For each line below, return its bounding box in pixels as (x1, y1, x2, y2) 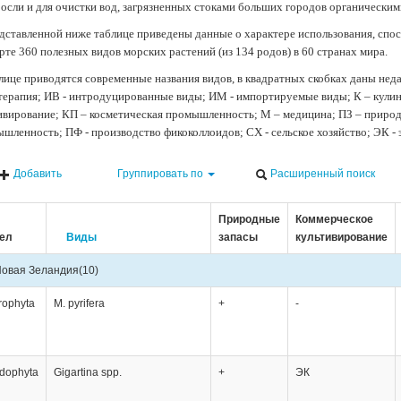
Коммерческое (294, 212, 373, 226)
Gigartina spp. (53, 365, 122, 379)
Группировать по (115, 166, 207, 180)
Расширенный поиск (268, 166, 376, 180)
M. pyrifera (53, 296, 105, 310)
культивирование (294, 230, 388, 243)
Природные (218, 212, 280, 226)
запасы (218, 230, 258, 243)
